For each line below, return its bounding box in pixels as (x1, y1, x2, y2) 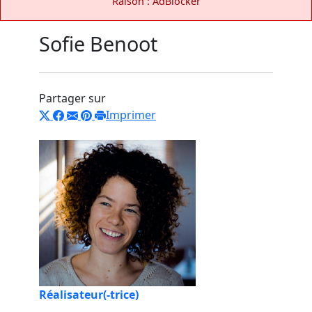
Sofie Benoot (39, 29, 157, 57)
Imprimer (106, 107, 156, 123)
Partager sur (39, 90, 106, 106)
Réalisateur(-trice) (39, 286, 139, 302)
